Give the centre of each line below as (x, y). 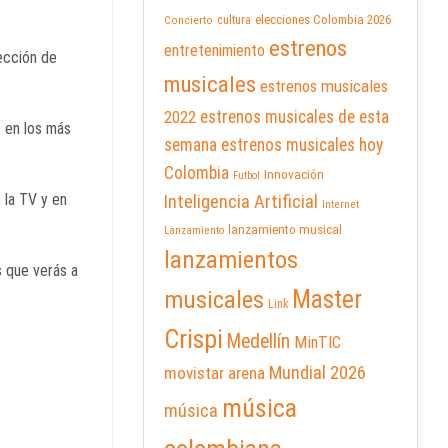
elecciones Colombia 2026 (323, 20)
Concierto (188, 21)
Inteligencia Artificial (241, 202)
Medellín (258, 342)
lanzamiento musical (285, 230)
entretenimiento (214, 51)
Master (327, 299)
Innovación (294, 175)
